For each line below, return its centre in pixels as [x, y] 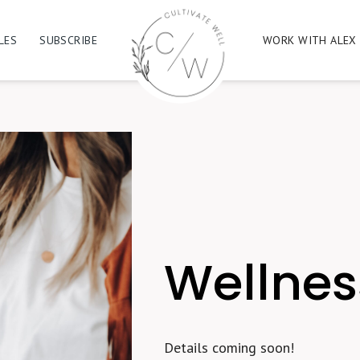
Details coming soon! [229, 347]
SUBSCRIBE [68, 40]
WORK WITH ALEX [310, 40]
